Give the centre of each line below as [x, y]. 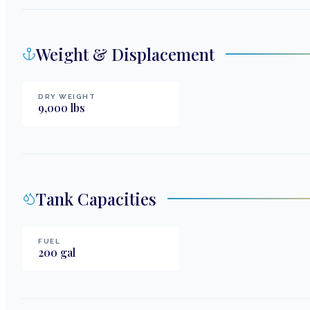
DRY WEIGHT [67, 97]
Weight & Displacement [125, 54]
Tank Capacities [96, 199]
